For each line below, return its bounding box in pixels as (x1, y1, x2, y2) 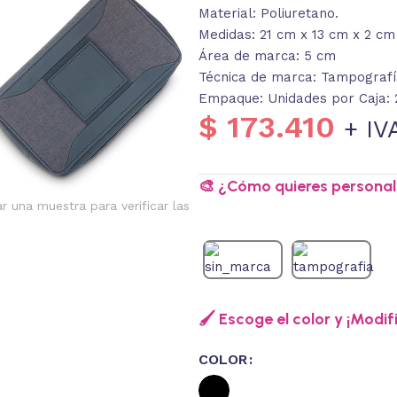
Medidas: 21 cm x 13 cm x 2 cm (198, 26, 395, 43)
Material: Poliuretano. (198, 4, 339, 21)
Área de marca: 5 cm (198, 47, 336, 64)
